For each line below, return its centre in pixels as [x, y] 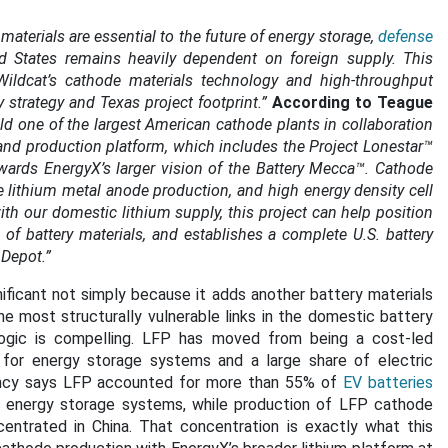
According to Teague [352, 102]
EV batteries [388, 382]
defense [406, 36]
